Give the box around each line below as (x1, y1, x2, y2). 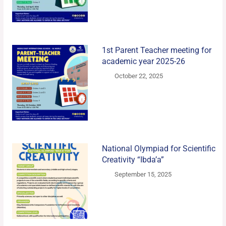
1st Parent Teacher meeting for (101, 45, 211, 55)
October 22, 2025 (115, 72, 163, 80)
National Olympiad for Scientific (101, 144, 215, 154)
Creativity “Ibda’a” (101, 155, 164, 165)
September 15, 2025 (115, 171, 172, 179)
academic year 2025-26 (101, 56, 185, 67)
